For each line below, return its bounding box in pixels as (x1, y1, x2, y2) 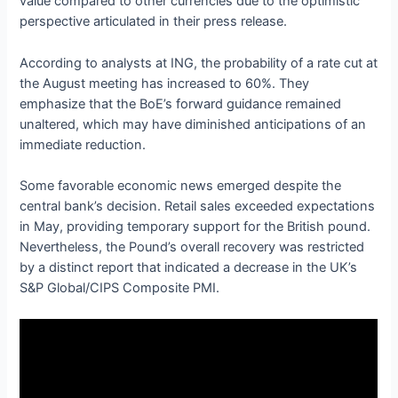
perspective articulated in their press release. (20, 13, 288, 30)
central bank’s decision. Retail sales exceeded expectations (20, 197, 376, 214)
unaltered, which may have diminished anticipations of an (20, 115, 367, 132)
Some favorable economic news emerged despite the (20, 177, 342, 194)
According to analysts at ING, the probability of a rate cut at (20, 54, 378, 71)
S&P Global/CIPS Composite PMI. (20, 279, 220, 296)
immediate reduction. (20, 136, 147, 153)
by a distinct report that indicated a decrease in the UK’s (20, 259, 358, 275)
